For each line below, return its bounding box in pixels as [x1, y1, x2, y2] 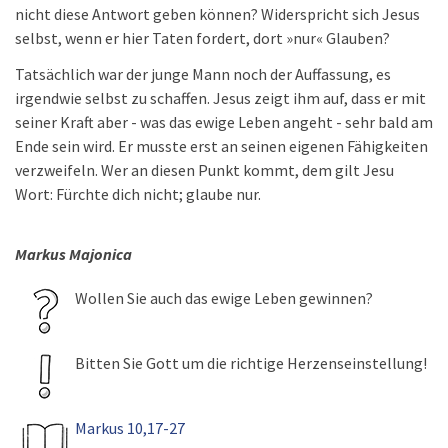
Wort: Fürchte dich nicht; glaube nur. [15, 184, 261, 204]
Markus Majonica [15, 244, 132, 264]
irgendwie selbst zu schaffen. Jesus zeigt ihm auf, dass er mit [15, 88, 426, 108]
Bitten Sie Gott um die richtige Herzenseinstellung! [75, 353, 427, 373]
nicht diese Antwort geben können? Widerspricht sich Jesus [15, 4, 420, 24]
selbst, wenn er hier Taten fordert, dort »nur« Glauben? [15, 28, 390, 48]
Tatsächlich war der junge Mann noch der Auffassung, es [15, 64, 391, 84]
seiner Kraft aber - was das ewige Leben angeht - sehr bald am [15, 112, 433, 132]
